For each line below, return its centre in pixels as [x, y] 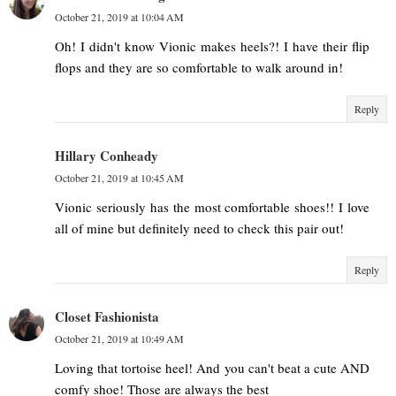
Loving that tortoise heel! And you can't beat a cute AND [212, 368]
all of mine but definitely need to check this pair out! [199, 228]
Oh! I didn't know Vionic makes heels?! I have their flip [212, 46]
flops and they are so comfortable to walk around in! [199, 68]
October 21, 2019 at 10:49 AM [119, 339]
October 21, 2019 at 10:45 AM [119, 178]
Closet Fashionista [107, 317]
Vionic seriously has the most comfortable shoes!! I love [212, 207]
